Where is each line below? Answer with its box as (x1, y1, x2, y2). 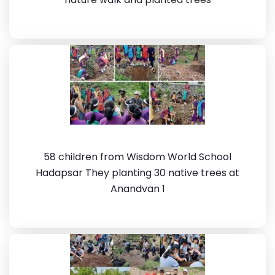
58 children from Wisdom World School (44, 150, 231, 164)
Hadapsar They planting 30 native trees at (36, 166, 239, 180)
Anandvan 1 (110, 182, 165, 196)
